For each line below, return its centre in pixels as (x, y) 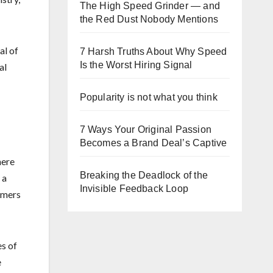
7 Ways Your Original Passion (146, 129)
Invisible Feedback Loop (134, 189)
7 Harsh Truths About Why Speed (153, 51)
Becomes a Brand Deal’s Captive (153, 143)
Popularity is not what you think (148, 97)
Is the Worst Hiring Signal (136, 65)
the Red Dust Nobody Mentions (149, 19)
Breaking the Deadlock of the (144, 175)
